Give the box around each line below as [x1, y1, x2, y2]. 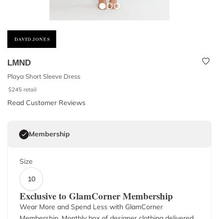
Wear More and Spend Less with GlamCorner [20, 202, 163, 211]
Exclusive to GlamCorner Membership [20, 189, 173, 202]
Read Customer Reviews [7, 98, 86, 107]
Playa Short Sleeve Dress [7, 72, 80, 80]
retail [23, 86, 37, 93]
